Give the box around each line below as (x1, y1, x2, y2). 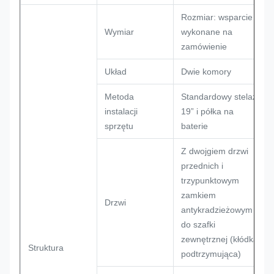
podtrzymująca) (181, 249, 241, 259)
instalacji (105, 106, 138, 116)
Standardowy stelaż (181, 92, 257, 102)
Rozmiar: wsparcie (181, 12, 253, 22)
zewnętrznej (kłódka (181, 234, 258, 244)
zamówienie (181, 42, 227, 51)
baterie (181, 121, 208, 131)
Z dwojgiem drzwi (181, 146, 248, 156)
